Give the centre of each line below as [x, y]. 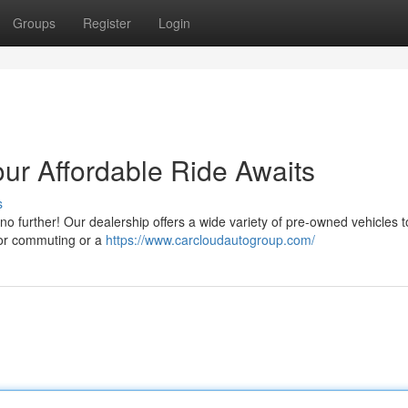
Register [107, 23]
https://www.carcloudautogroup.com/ [210, 240]
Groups [34, 23]
